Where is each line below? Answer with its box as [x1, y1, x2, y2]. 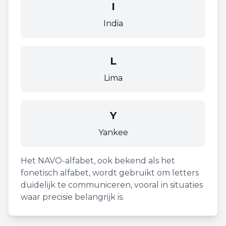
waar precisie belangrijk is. [21, 192, 124, 202]
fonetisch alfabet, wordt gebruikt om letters [21, 168, 199, 178]
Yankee [98, 128, 128, 137]
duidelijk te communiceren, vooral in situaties [21, 180, 203, 190]
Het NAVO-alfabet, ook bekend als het [21, 156, 175, 165]
